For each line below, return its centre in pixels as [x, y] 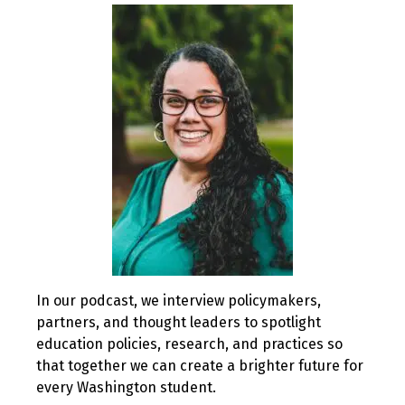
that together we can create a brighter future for [200, 366]
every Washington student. [126, 388]
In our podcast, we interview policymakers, [179, 301]
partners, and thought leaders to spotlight [179, 323]
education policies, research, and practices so [189, 344]
